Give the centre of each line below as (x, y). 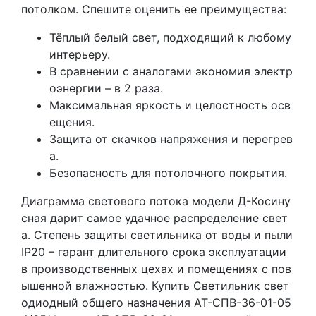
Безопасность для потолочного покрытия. (168, 172)
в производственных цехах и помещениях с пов (156, 268)
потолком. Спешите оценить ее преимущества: (154, 9)
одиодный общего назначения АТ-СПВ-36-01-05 (156, 302)
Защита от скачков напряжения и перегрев (171, 139)
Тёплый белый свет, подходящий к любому (170, 37)
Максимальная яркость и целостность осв (170, 105)
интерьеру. (80, 54)
